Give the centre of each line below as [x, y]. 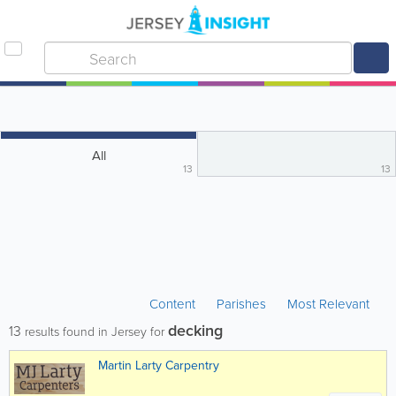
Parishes [241, 304]
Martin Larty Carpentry [159, 365]
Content [174, 304]
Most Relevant [328, 304]
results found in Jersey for [95, 331]
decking [195, 330]
